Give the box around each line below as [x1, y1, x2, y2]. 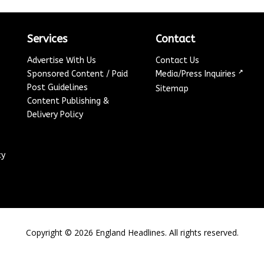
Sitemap [156, 84, 189, 94]
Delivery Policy [27, 110, 84, 120]
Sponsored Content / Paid [27, 69, 128, 80]
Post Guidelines [27, 82, 88, 93]
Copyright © [25, 227, 74, 239]
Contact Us [156, 55, 200, 66]
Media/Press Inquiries [156, 69, 239, 80]
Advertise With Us [27, 55, 97, 66]
